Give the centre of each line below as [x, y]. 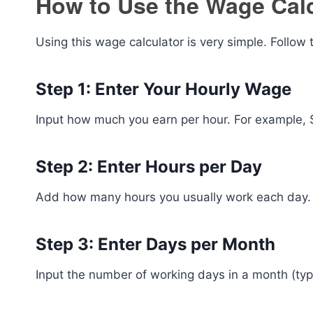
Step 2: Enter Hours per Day [149, 167]
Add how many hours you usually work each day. [173, 197]
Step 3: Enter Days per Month [155, 244]
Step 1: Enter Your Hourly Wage [163, 89]
